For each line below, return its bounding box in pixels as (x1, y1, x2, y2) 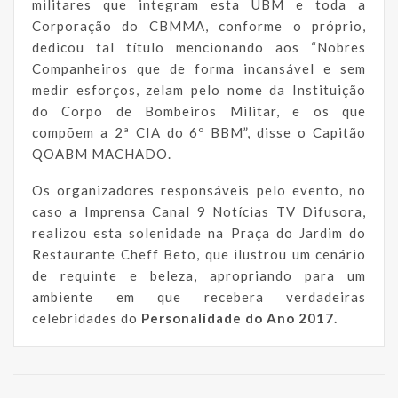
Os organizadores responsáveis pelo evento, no (32, 181, 366, 198)
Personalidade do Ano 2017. (141, 309, 338, 326)
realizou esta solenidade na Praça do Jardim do (32, 224, 366, 241)
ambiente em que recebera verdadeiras (32, 288, 366, 305)
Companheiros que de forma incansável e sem (32, 60, 366, 76)
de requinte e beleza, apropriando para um (32, 267, 366, 283)
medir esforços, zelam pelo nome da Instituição (32, 81, 366, 98)
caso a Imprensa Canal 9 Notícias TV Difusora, (32, 203, 366, 219)
